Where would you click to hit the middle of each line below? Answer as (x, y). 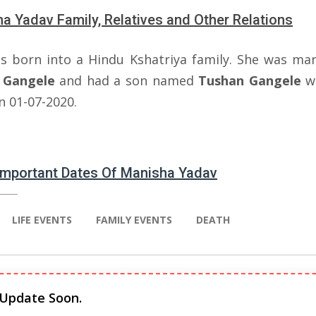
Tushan (221, 80)
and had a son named (127, 80)
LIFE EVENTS (42, 220)
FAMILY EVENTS (134, 220)
